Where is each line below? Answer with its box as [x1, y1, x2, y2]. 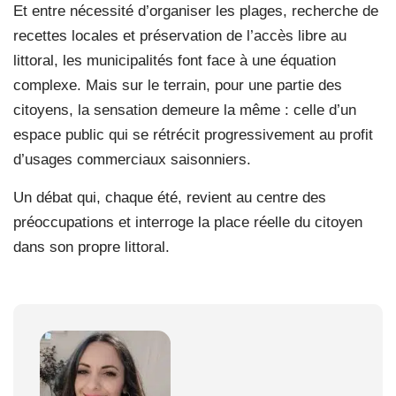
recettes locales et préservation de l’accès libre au [13, 27, 346, 44]
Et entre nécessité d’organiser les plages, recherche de [13, 2, 378, 19]
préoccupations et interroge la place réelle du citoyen [13, 213, 362, 231]
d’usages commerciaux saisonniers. [13, 150, 251, 168]
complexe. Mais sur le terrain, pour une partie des [13, 76, 342, 94]
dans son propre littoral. [13, 238, 170, 255]
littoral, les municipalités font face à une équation [13, 51, 336, 69]
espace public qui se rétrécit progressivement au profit [13, 126, 373, 143]
